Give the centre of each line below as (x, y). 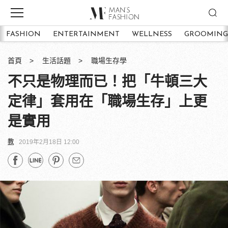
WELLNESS (152, 34)
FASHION (23, 34)
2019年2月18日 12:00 (49, 142)
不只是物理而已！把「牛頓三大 (107, 82)
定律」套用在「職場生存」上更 (107, 102)
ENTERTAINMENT (86, 34)
